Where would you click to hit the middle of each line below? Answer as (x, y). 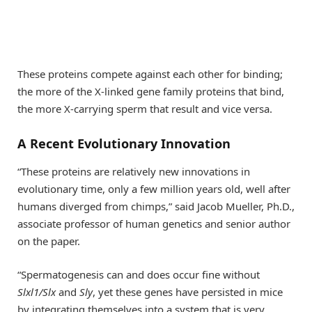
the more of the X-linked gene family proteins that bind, (151, 91)
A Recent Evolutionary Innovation (124, 144)
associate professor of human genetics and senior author (154, 223)
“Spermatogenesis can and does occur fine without (139, 274)
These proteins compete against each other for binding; (150, 73)
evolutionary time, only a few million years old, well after (154, 188)
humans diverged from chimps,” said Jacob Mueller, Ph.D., (156, 206)
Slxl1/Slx (38, 291)
